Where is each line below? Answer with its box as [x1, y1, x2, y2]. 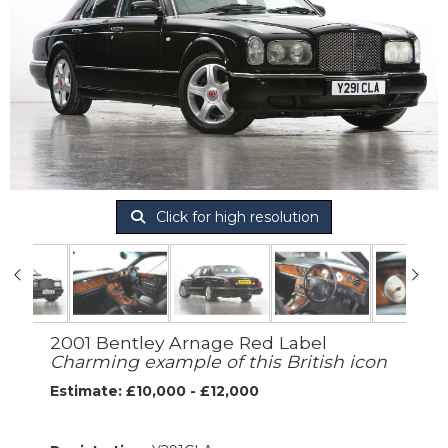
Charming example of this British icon [50, 350, 387, 372]
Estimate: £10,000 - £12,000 [50, 381, 259, 400]
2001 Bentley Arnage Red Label [50, 331, 327, 353]
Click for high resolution [151, 208, 319, 227]
